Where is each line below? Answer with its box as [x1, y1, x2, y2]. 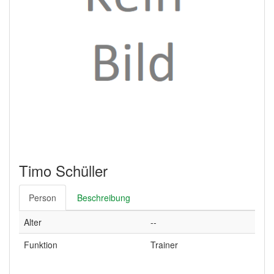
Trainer [150, 239, 178, 251]
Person [29, 191, 56, 204]
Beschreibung [77, 191, 130, 204]
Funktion [24, 239, 57, 251]
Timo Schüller [19, 160, 108, 181]
